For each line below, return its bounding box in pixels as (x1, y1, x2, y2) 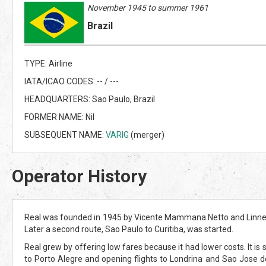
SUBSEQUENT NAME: (24, 129, 106, 140)
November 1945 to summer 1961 (87, 2, 208, 12)
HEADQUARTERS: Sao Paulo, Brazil (24, 94, 155, 104)
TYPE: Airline (24, 58, 72, 68)
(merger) (129, 129, 164, 140)
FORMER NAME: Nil (24, 112, 94, 122)
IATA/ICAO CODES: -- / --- (24, 76, 119, 86)
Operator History (12, 165, 147, 186)
